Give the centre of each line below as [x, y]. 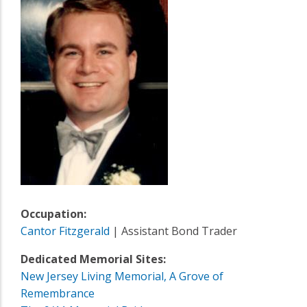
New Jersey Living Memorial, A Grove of [122, 276]
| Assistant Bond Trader [173, 231]
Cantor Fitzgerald [65, 231]
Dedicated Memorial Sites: [93, 259]
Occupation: [53, 213]
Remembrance [58, 293]
